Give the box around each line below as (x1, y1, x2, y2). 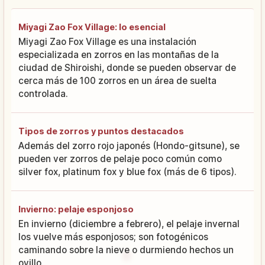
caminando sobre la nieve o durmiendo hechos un (18, 244, 234, 256)
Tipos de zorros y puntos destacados (18, 125, 184, 136)
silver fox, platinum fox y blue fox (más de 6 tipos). (18, 166, 237, 177)
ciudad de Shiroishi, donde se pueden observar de (18, 62, 236, 73)
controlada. (18, 88, 68, 99)
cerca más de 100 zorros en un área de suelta (18, 75, 216, 86)
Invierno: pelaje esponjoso (18, 203, 134, 214)
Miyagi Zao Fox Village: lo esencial (18, 21, 166, 32)
